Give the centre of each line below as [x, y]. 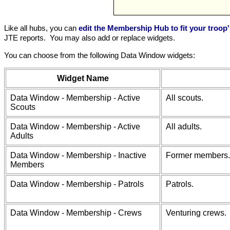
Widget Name [83, 78]
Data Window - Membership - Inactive [78, 155]
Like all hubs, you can [41, 28]
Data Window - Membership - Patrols [77, 184]
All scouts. [185, 98]
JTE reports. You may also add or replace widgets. [90, 38]
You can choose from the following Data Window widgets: [100, 55]
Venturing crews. [196, 213]
